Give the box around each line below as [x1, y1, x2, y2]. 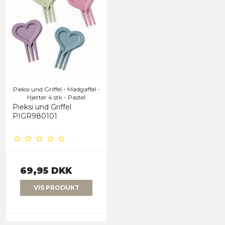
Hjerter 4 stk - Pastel [27, 93, 85, 101]
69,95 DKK [20, 165, 72, 176]
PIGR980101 [13, 111, 57, 121]
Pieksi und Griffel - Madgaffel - [13, 85, 100, 93]
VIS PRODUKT [33, 184, 79, 192]
